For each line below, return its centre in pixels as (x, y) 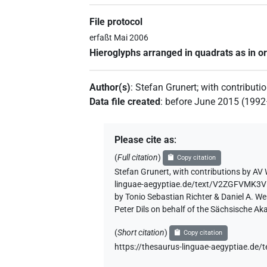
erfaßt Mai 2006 (119, 38)
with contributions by (212, 172)
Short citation (141, 232)
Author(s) (110, 87)
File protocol (116, 22)
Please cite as (145, 139)
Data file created (125, 101)
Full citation (138, 157)
